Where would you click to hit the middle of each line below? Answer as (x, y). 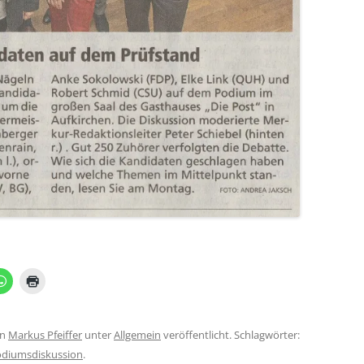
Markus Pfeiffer (45, 335)
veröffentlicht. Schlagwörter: (230, 335)
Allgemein (137, 335)
